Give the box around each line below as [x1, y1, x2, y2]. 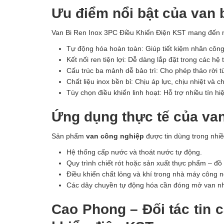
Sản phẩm [51, 131, 86, 140]
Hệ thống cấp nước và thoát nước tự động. [66, 147, 202, 156]
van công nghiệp [86, 131, 144, 140]
